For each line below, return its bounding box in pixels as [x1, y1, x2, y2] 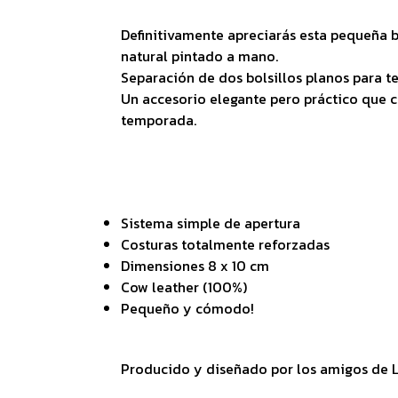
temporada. [120, 109, 196, 131]
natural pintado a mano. [120, 45, 282, 67]
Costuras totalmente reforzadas [120, 234, 330, 255]
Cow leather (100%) [120, 276, 247, 298]
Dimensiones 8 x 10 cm [120, 255, 269, 276]
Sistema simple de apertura [120, 212, 300, 234]
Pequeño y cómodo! [120, 298, 254, 319]
